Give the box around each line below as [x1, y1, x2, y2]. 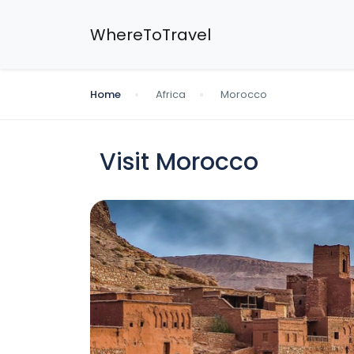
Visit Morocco [100, 145, 258, 179]
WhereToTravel [90, 23, 211, 46]
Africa [156, 87, 186, 102]
